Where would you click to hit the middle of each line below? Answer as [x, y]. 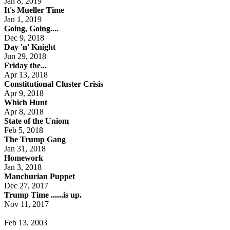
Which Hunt [26, 102]
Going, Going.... [31, 28]
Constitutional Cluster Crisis [54, 84]
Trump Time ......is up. [43, 195]
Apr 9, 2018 [25, 93]
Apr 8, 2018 [25, 111]
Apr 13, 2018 [27, 74]
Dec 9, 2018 [25, 37]
